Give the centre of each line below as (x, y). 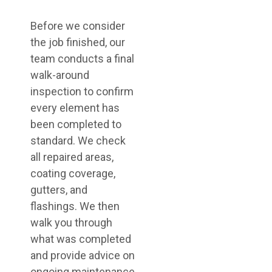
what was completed (81, 239)
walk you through (71, 223)
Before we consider (78, 26)
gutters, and (59, 190)
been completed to (76, 124)
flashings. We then (75, 206)
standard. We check (78, 141)
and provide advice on (83, 255)
